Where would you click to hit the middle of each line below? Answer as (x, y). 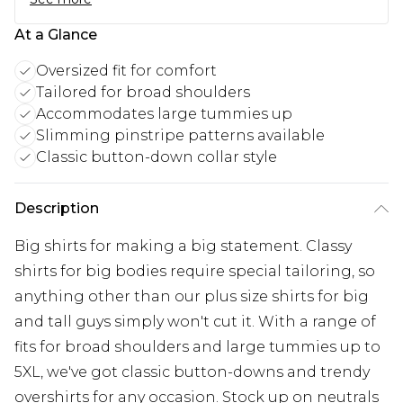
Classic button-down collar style (157, 157)
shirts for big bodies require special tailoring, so (195, 271)
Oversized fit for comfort (126, 70)
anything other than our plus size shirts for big (192, 296)
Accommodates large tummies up (164, 113)
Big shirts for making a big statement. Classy (183, 246)
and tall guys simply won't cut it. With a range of (195, 321)
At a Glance (56, 34)
